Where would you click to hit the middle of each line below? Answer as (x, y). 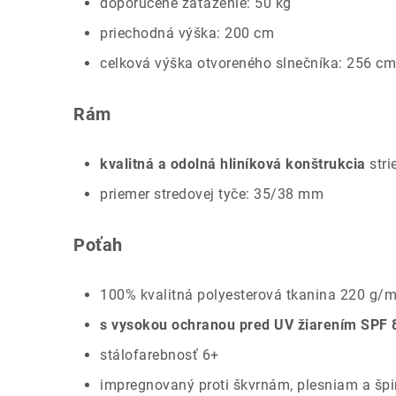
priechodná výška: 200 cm (187, 33)
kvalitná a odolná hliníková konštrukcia (233, 164)
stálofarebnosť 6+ (160, 354)
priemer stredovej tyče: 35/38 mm (212, 194)
